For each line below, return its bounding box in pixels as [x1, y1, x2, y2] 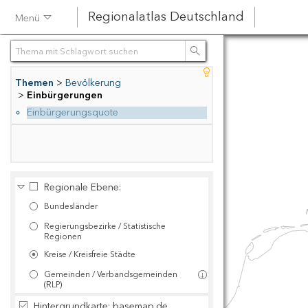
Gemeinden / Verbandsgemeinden [44, 269, 177, 279]
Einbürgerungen [27, 89, 102, 101]
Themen [15, 77, 54, 89]
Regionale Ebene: [44, 181, 121, 193]
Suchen [200, 50, 228, 60]
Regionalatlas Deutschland [88, 9, 244, 24]
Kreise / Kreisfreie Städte [44, 250, 135, 259]
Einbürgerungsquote [27, 107, 118, 118]
